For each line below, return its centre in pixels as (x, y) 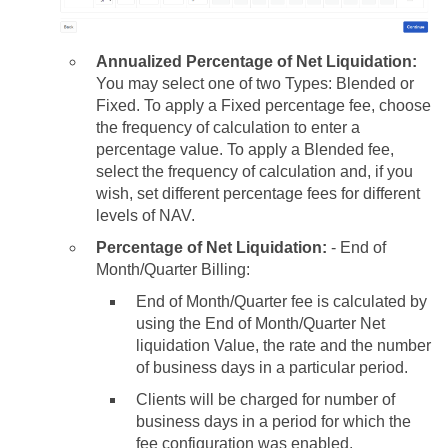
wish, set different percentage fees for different (258, 193)
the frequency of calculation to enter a (228, 127)
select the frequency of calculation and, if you (254, 171)
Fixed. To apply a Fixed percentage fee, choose (263, 105)
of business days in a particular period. (272, 367)
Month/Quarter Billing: (173, 269)
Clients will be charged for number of (265, 399)
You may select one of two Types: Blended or (255, 83)
